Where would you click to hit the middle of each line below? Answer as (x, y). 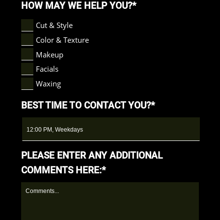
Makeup (49, 54)
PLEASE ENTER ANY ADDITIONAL (92, 156)
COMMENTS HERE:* (63, 170)
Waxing (48, 84)
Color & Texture (62, 40)
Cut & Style (54, 25)
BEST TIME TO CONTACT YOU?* (88, 106)
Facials (47, 69)
